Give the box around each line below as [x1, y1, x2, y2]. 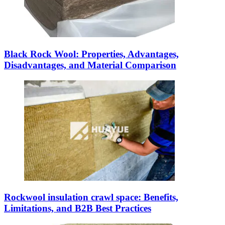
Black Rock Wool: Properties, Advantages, [4, 48, 179, 59]
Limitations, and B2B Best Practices [4, 203, 151, 214]
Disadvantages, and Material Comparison [4, 59, 176, 70]
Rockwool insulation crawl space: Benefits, [4, 192, 178, 203]
